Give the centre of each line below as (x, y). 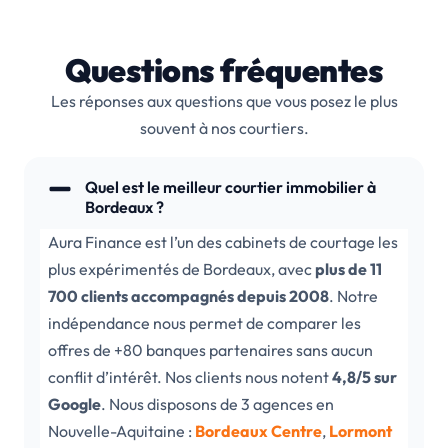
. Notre (353, 295)
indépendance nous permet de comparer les (204, 322)
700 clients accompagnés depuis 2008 (188, 295)
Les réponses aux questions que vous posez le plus (224, 101)
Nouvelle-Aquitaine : (121, 430)
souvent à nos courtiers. (224, 128)
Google (74, 403)
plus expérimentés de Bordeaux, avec (181, 268)
